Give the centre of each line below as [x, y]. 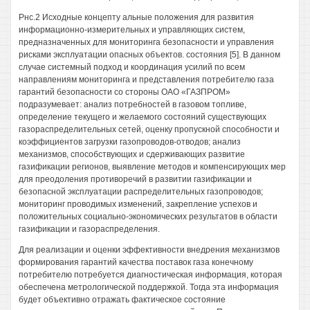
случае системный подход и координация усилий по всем [132, 67]
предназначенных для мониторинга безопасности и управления [146, 42]
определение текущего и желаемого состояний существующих [143, 117]
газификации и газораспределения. [89, 229]
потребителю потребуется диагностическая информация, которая [151, 275]
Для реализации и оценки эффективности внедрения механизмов [149, 250]
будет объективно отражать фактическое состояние [122, 300]
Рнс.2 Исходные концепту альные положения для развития [136, 17]
